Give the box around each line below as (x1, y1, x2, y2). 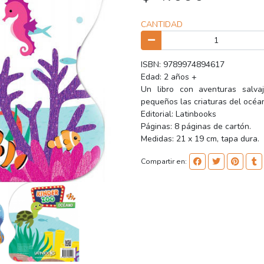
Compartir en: (141, 156, 187, 166)
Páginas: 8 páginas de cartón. (141, 121, 251, 133)
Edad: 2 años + (141, 71, 197, 83)
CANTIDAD (141, 18, 183, 30)
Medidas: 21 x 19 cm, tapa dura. (141, 133, 259, 145)
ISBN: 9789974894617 (141, 59, 225, 71)
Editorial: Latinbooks (141, 108, 216, 120)
